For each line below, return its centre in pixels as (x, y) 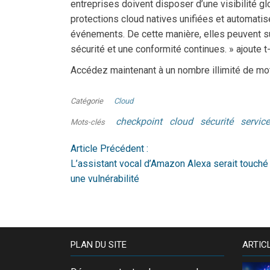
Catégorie (87, 101)
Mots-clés (88, 122)
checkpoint (139, 121)
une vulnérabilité (105, 178)
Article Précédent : (109, 148)
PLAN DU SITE (99, 244)
